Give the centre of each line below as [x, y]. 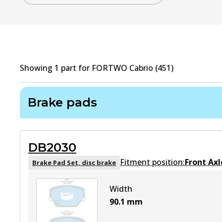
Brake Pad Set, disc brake [74, 162]
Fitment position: [152, 162]
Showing [37, 68]
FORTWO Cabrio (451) [133, 68]
